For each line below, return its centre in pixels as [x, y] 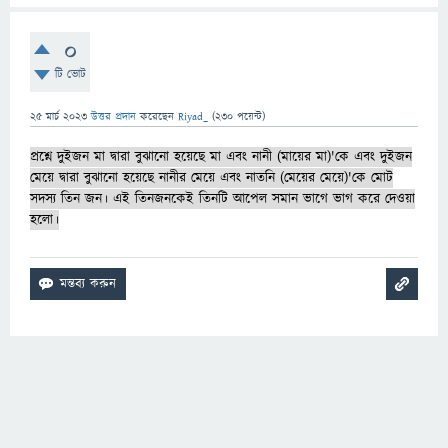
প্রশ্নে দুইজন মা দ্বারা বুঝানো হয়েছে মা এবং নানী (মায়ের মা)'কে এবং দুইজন [221, 157]
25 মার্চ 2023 [58, 117]
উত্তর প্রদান [113, 117]
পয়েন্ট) [249, 117]
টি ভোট [70, 75]
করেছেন [159, 117]
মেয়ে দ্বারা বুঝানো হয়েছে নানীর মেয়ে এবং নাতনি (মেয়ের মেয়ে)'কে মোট [211, 178]
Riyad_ [193, 117]
